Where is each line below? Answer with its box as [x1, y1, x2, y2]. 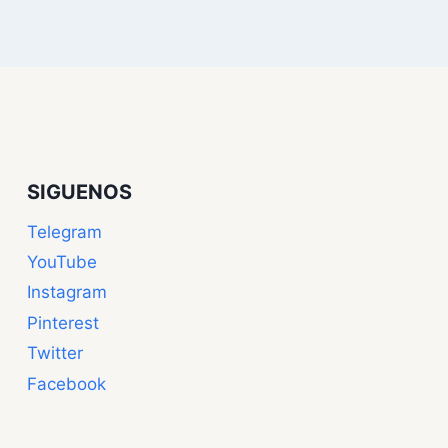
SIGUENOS [27, 179, 132, 204]
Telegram [27, 221, 102, 242]
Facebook [27, 373, 106, 394]
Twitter [27, 343, 83, 364]
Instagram [27, 282, 107, 303]
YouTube [27, 252, 97, 273]
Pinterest [27, 312, 99, 333]
